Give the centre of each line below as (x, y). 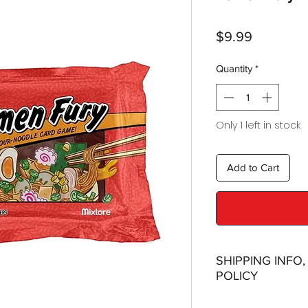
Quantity (234, 69)
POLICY (237, 276)
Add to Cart (253, 167)
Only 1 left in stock (258, 125)
